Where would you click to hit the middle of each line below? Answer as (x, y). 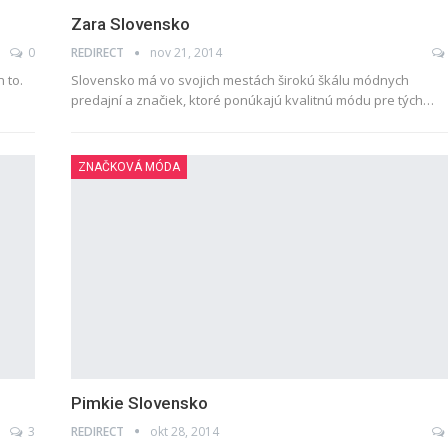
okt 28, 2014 (184, 431)
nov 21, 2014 (185, 52)
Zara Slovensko (130, 23)
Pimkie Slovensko (139, 402)
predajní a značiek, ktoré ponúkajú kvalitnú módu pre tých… (252, 99)
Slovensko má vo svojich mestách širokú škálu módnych (239, 79)
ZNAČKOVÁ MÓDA (128, 166)
